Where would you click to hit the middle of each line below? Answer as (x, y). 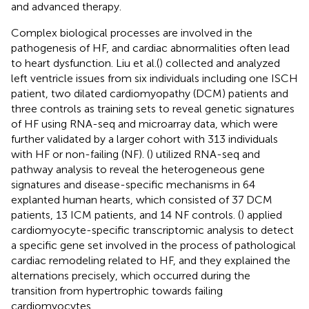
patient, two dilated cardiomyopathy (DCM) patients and (150, 93)
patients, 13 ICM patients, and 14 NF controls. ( (126, 215)
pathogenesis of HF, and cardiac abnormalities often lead (150, 48)
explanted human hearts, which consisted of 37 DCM (142, 199)
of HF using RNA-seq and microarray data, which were (144, 123)
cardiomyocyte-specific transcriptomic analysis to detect (152, 230)
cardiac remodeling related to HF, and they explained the (151, 260)
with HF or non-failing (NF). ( (80, 154)
